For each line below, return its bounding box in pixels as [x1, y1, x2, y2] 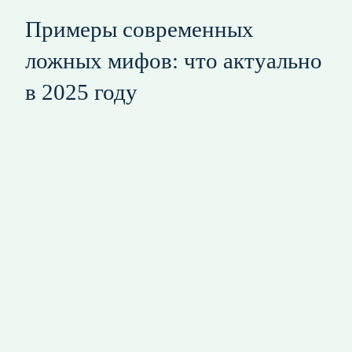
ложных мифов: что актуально [25, 47, 322, 73]
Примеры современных [25, 16, 254, 42]
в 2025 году [25, 79, 137, 104]
